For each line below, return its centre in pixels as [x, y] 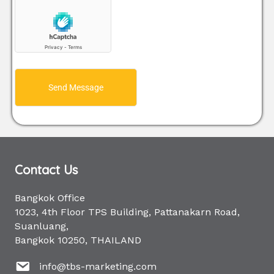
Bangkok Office [50, 198]
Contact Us [46, 170]
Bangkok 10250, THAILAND [78, 240]
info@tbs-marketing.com [98, 267]
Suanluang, [42, 226]
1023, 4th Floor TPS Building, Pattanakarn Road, [127, 212]
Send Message [76, 88]
